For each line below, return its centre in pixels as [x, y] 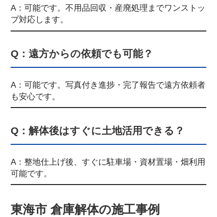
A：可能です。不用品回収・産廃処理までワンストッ [108, 8]
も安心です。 [35, 97]
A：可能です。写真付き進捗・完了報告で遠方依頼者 [108, 85]
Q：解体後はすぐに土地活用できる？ [97, 130]
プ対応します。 [39, 20]
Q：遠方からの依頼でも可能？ [82, 54]
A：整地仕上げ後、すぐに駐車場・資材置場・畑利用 [108, 162]
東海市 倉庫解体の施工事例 [85, 209]
